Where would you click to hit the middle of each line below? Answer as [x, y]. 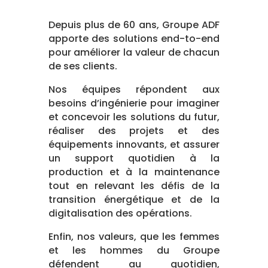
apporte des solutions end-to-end [134, 39]
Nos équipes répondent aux [134, 89]
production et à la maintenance [134, 172]
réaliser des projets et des [134, 131]
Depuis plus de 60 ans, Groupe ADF [134, 25]
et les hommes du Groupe [134, 250]
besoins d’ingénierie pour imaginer [134, 103]
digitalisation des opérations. [121, 213]
